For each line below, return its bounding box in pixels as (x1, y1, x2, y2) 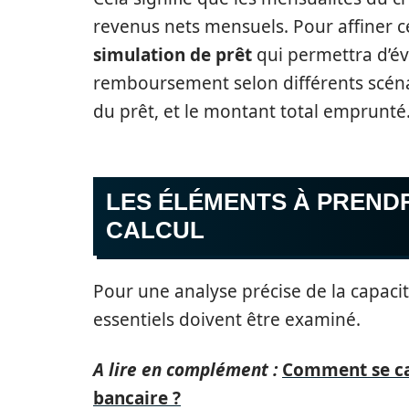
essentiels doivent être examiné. (93, 308, 361, 331)
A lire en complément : (93, 358, 278, 382)
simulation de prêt (93, 43, 252, 67)
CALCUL (106, 216, 204, 244)
